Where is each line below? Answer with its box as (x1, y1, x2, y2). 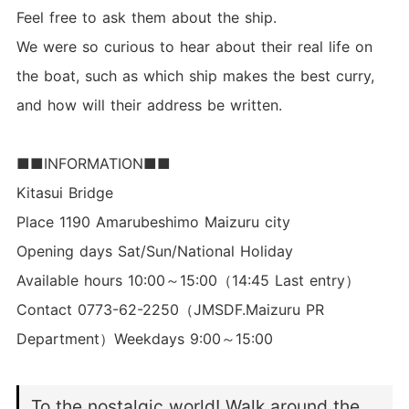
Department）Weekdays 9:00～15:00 (16, 330, 273, 349)
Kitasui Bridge (16, 184, 113, 203)
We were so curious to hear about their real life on (16, 37, 372, 57)
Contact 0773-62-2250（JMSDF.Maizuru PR (16, 300, 324, 320)
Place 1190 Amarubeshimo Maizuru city (16, 213, 290, 232)
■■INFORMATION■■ (16, 154, 171, 173)
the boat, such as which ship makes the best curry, (16, 67, 374, 86)
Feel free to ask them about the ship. (16, 8, 277, 27)
